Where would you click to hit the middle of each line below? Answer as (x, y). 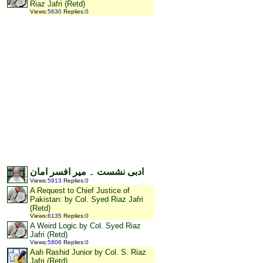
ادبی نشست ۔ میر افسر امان (87, 172)
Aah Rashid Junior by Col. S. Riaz (88, 252)
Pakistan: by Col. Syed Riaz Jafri (87, 200)
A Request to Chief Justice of (80, 191)
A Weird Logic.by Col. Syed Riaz (85, 226)
